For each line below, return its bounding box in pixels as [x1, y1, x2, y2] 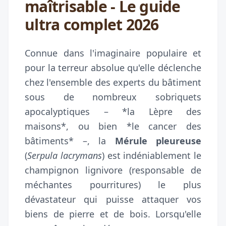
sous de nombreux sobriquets [25, 90, 201, 103]
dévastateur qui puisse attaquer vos [25, 193, 201, 205]
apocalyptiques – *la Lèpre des [25, 105, 201, 118]
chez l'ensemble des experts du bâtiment [25, 76, 201, 88]
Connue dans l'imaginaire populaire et [25, 46, 201, 59]
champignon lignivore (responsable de [25, 163, 201, 176]
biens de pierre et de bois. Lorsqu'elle [25, 207, 201, 220]
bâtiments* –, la [25, 134, 115, 147]
